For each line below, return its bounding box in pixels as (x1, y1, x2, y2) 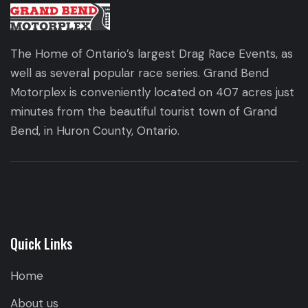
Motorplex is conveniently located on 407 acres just (10, 85, 294, 100)
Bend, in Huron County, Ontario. (10, 123, 179, 139)
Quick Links (10, 233, 73, 254)
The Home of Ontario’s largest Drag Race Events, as (10, 46, 293, 62)
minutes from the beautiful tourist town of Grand (10, 104, 277, 120)
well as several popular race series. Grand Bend (10, 65, 269, 81)
